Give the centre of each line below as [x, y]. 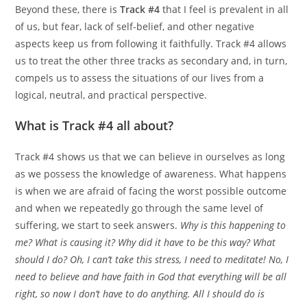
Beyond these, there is [68, 9]
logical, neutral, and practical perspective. [111, 95]
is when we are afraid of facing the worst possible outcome [151, 191]
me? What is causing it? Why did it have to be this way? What [146, 242]
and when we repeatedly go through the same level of [139, 208]
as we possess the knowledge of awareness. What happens [151, 174]
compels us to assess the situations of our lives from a [140, 78]
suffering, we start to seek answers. [98, 225]
